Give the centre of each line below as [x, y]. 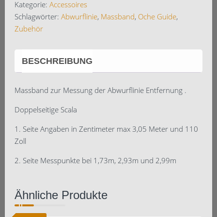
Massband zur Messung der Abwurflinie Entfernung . [101, 90]
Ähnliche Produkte [61, 195]
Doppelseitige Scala [46, 109]
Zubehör [29, 28]
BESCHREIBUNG [57, 61]
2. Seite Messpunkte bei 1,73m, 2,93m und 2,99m [95, 160]
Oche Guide [157, 16]
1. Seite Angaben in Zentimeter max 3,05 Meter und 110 [106, 129]
